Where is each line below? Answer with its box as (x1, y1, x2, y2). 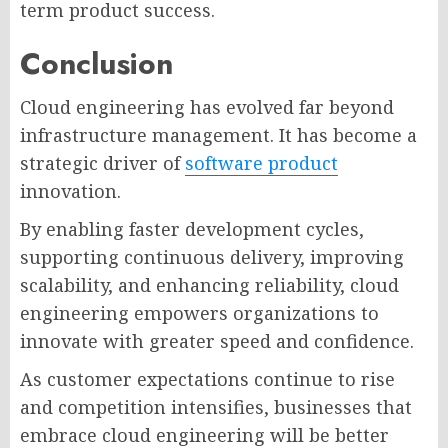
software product (185, 150, 338, 175)
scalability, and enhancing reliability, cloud (20, 272, 399, 297)
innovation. (20, 178, 121, 203)
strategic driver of (20, 150, 185, 175)
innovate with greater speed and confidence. (20, 328, 414, 353)
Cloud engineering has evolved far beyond (20, 94, 394, 119)
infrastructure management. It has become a (20, 122, 417, 147)
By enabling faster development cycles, (20, 216, 364, 241)
